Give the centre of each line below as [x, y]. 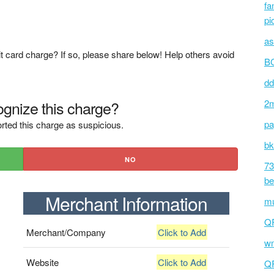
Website [42, 262]
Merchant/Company [66, 232]
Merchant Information [126, 203]
